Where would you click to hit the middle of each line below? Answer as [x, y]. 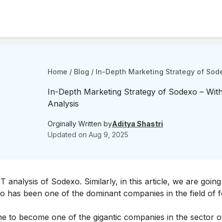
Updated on [68, 134]
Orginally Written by [80, 123]
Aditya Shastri [138, 123]
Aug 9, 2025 [109, 134]
